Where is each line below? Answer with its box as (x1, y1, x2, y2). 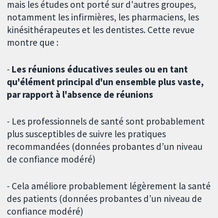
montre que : (7, 36, 59, 49)
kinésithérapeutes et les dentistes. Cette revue (7, 24, 195, 36)
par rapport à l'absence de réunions (7, 89, 154, 101)
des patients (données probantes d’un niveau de (7, 192, 202, 204)
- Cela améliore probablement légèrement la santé (7, 180, 211, 192)
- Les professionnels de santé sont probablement (7, 115, 205, 127)
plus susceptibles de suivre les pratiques (7, 128, 166, 140)
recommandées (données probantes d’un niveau (7, 141, 203, 153)
